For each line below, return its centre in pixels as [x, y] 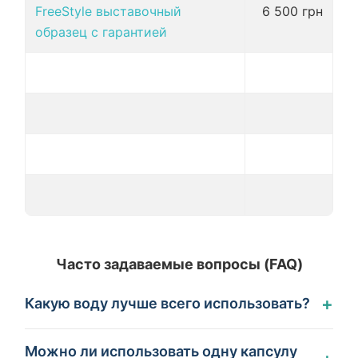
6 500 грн [292, 12]
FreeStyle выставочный [108, 12]
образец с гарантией [101, 32]
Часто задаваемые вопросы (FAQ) [179, 265]
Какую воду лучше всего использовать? [167, 304]
